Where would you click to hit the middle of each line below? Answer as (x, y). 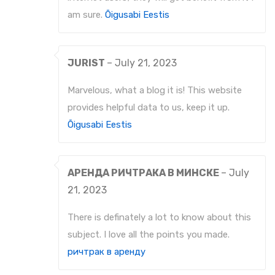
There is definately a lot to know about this (159, 218)
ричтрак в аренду (107, 252)
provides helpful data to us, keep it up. (149, 108)
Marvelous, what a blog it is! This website (155, 91)
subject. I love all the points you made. (149, 235)
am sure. (86, 15)
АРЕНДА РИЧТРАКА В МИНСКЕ (144, 173)
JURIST (87, 63)
